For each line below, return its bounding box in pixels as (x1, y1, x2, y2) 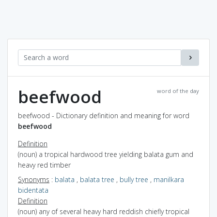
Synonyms (18, 174, 49, 184)
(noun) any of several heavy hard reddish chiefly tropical (18, 206, 189, 216)
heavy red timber (18, 160, 71, 170)
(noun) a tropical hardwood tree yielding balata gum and (18, 149, 193, 159)
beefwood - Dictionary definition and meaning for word (18, 110, 189, 120)
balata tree (80, 174, 114, 184)
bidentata (18, 185, 48, 195)
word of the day (157, 87, 199, 94)
